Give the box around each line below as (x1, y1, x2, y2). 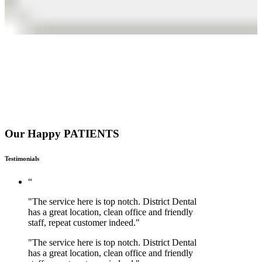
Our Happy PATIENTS (5, 127, 119, 140)
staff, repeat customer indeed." (28, 217, 140, 227)
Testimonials (5, 155, 39, 162)
